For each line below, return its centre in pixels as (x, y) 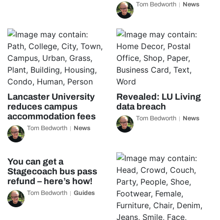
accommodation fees (52, 116)
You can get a (35, 162)
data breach (141, 107)
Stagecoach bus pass (52, 171)
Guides (84, 193)
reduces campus (42, 107)
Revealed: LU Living (158, 97)
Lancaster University (51, 97)
